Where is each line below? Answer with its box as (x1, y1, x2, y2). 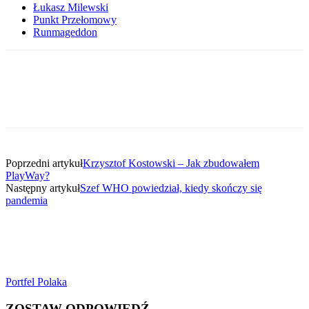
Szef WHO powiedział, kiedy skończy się (80, 182, 262, 195)
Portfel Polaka (6, 276, 67, 288)
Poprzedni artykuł (6, 157, 83, 170)
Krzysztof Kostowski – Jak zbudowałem (83, 157, 259, 170)
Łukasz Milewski (33, 1, 108, 14)
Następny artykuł (6, 182, 80, 195)
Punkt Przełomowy (33, 14, 117, 26)
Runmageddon (33, 26, 97, 39)
